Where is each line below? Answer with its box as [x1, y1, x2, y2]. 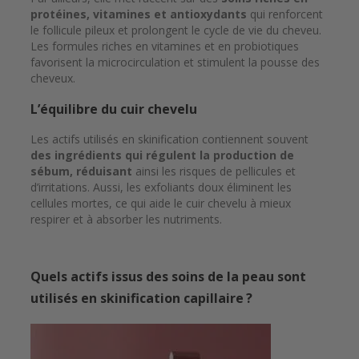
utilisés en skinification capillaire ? [30, 289, 252, 308]
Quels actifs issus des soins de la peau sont [30, 268, 306, 286]
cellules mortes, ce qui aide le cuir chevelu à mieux [30, 196, 291, 212]
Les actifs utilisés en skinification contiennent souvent [30, 131, 309, 147]
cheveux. [30, 71, 75, 87]
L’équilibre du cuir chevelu [30, 100, 200, 119]
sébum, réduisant [30, 163, 132, 179]
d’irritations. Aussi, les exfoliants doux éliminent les [30, 179, 292, 196]
